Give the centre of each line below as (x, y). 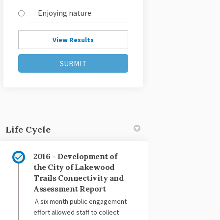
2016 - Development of (75, 156)
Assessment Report (70, 189)
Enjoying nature (65, 13)
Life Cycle (28, 130)
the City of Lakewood (74, 167)
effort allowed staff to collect (76, 212)
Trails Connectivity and (79, 178)
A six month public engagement (80, 202)
